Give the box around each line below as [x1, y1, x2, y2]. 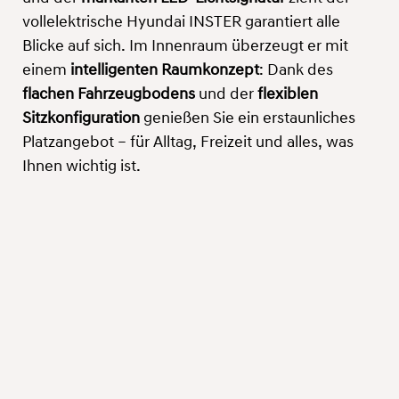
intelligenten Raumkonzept [70, 62, 259, 80]
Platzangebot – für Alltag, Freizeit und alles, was [22, 134, 354, 152]
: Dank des [259, 62, 333, 80]
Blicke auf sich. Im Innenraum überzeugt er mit [22, 38, 348, 56]
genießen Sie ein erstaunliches [140, 110, 355, 128]
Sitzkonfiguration [22, 110, 140, 128]
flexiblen [257, 86, 318, 104]
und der [195, 86, 257, 104]
